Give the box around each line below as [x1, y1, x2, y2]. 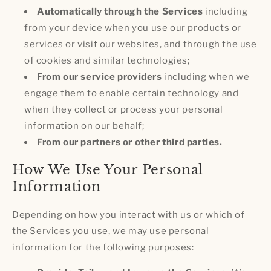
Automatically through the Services [37, 6, 203, 18]
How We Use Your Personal [12, 162, 203, 178]
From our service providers [37, 71, 162, 83]
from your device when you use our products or [24, 22, 242, 34]
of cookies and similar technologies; [24, 55, 190, 67]
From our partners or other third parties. [37, 137, 223, 148]
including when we [162, 71, 250, 83]
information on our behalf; [24, 120, 145, 132]
